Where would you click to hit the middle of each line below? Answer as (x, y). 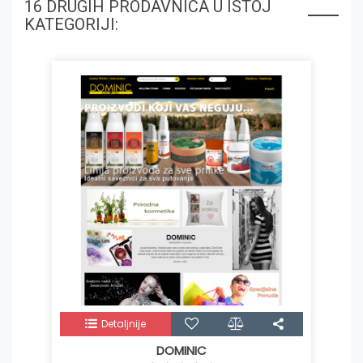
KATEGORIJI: (71, 25)
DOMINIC (181, 351)
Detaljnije (123, 324)
